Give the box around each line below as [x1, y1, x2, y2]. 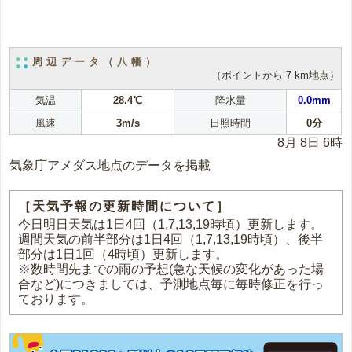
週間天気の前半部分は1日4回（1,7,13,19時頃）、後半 [18, 233, 324, 247]
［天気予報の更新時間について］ [18, 200, 231, 214]
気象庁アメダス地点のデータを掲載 [9, 159, 211, 173]
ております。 [18, 292, 94, 306]
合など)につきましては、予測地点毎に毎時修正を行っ [18, 277, 324, 291]
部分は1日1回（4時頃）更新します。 [18, 247, 229, 262]
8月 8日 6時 [277, 136, 343, 150]
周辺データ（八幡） [32, 56, 160, 68]
